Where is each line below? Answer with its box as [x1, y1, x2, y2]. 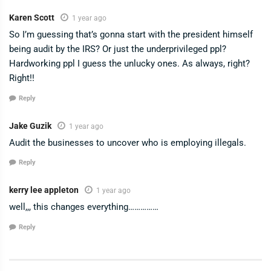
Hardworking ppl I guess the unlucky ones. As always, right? [9, 58, 250, 70]
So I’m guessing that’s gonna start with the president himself [9, 29, 253, 41]
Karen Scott [9, 13, 54, 23]
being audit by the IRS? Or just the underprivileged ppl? [9, 44, 226, 55]
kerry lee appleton [9, 185, 79, 195]
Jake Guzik [9, 120, 51, 131]
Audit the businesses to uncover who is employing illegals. [9, 137, 246, 148]
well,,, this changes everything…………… [9, 201, 158, 213]
